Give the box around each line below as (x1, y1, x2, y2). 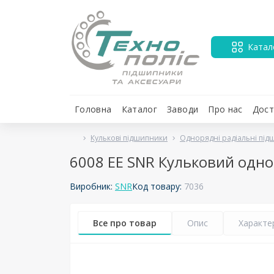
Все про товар (93, 217, 157, 229)
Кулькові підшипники (91, 132, 168, 143)
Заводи (167, 103, 199, 115)
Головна (75, 103, 112, 115)
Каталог (121, 103, 158, 115)
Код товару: (132, 180, 184, 193)
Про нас (208, 103, 243, 115)
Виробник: (70, 180, 115, 193)
